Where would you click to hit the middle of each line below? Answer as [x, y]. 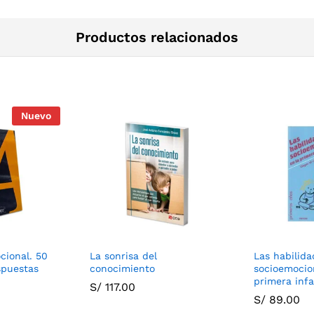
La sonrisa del [123, 255]
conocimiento [122, 268]
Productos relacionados [157, 37]
